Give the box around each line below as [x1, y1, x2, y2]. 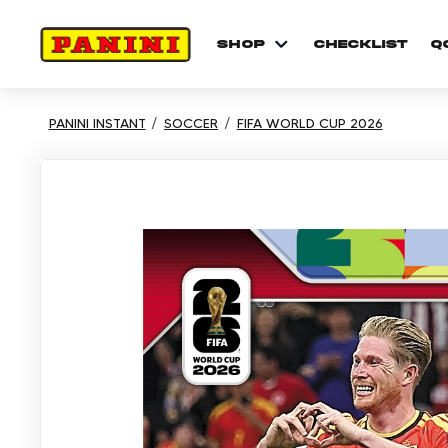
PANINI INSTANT [48, 115, 146, 132]
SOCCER [164, 115, 219, 132]
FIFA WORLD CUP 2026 [236, 115, 383, 132]
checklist [314, 36, 409, 51]
